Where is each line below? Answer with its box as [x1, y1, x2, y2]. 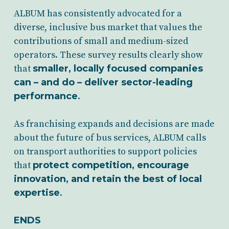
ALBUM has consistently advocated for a [13, 8, 182, 19]
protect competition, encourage [32, 159, 189, 171]
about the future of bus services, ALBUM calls [13, 132, 206, 144]
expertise [13, 187, 60, 198]
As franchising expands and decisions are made [13, 118, 215, 130]
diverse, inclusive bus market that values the [13, 21, 202, 33]
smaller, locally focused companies [32, 63, 203, 74]
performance [13, 90, 78, 102]
